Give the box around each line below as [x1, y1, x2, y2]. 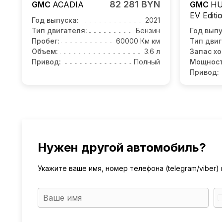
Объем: [32, 47, 58, 56]
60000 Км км [116, 37, 160, 46]
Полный [134, 57, 160, 66]
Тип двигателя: [32, 26, 87, 35]
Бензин [136, 26, 160, 35]
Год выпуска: [32, 16, 79, 25]
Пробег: [32, 37, 59, 46]
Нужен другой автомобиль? [38, 140, 206, 155]
